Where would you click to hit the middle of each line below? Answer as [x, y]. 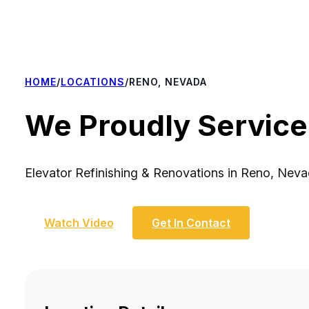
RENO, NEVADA [168, 81]
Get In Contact [191, 222]
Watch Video [79, 222]
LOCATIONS [92, 81]
